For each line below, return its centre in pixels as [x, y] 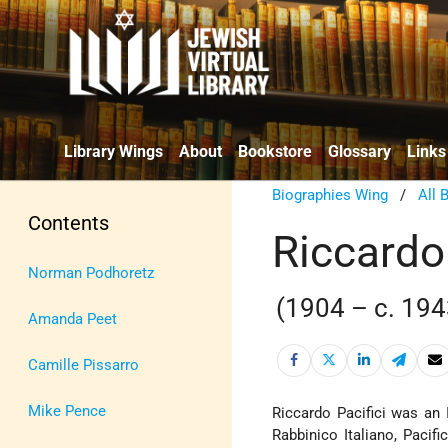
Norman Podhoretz [91, 272]
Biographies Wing [330, 194]
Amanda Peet [72, 318]
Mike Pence [67, 410]
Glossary [359, 151]
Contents [68, 222]
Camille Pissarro [83, 364]
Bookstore [275, 151]
